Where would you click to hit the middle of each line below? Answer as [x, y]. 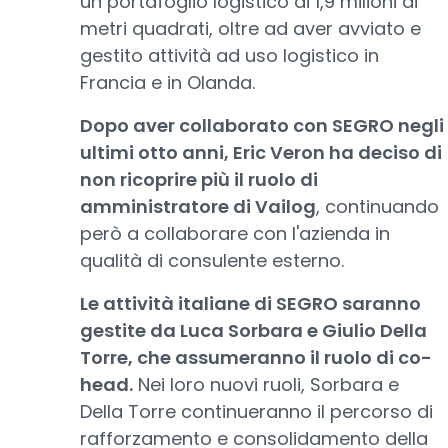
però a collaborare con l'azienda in [235, 233]
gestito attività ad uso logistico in [229, 55]
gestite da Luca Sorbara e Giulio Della [253, 330]
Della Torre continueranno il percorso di [256, 411]
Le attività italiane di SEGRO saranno [250, 303]
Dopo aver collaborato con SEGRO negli [262, 125]
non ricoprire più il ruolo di [199, 179]
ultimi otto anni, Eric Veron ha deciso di [261, 152]
